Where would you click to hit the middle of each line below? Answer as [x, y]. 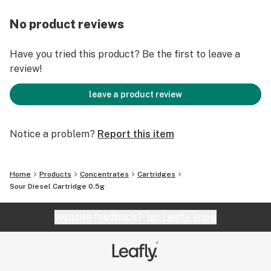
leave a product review [135, 94]
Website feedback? [101, 217]
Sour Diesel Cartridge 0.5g [57, 186]
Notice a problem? [52, 134]
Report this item [136, 134]
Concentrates [104, 174]
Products [55, 174]
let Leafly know [182, 217]
